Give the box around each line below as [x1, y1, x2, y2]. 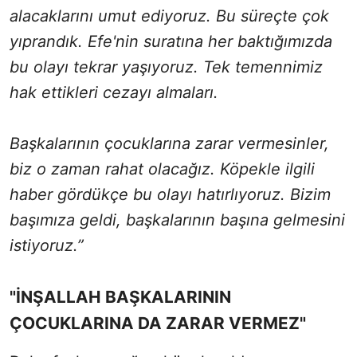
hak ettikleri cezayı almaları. [10, 82, 218, 102]
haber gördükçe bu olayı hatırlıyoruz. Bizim [10, 184, 331, 204]
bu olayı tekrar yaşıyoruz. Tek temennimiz [10, 57, 323, 76]
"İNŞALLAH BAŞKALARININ [10, 286, 231, 307]
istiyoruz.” [10, 235, 84, 255]
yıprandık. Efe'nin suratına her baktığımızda [10, 31, 332, 51]
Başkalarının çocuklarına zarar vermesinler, [10, 133, 329, 153]
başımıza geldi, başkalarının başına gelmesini [10, 210, 345, 229]
